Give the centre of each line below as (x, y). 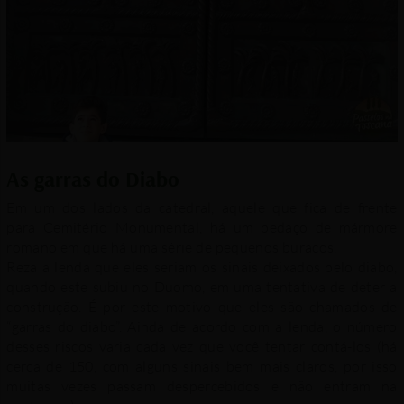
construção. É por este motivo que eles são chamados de (202, 307)
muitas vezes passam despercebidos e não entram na (202, 386)
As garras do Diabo (93, 179)
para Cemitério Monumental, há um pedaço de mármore (202, 228)
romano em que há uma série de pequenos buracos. (172, 248)
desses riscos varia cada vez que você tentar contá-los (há (202, 347)
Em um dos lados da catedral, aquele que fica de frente (202, 208)
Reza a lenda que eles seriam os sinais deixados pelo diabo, (202, 267)
